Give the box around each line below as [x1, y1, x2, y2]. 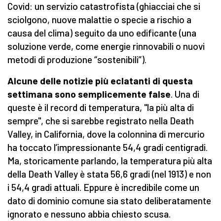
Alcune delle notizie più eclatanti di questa [7, 75, 193, 87]
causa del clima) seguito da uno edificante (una [7, 27, 196, 39]
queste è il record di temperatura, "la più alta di [7, 102, 194, 113]
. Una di [171, 88, 199, 100]
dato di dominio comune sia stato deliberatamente [7, 195, 211, 207]
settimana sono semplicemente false [7, 88, 171, 100]
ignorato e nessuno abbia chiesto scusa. [7, 208, 171, 220]
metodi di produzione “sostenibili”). [7, 54, 147, 66]
